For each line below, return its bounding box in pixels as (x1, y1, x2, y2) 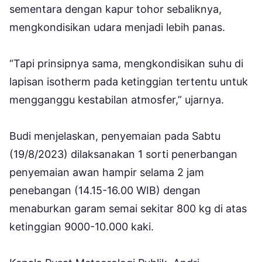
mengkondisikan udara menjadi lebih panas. (9, 20, 228, 33)
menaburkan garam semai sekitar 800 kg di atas (9, 202, 247, 215)
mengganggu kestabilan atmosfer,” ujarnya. (9, 93, 224, 106)
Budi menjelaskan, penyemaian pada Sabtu (9, 129, 220, 142)
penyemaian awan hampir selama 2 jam (9, 166, 204, 178)
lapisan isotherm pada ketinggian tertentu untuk (9, 75, 248, 88)
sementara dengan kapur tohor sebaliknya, (9, 2, 222, 15)
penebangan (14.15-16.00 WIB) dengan (9, 184, 201, 196)
